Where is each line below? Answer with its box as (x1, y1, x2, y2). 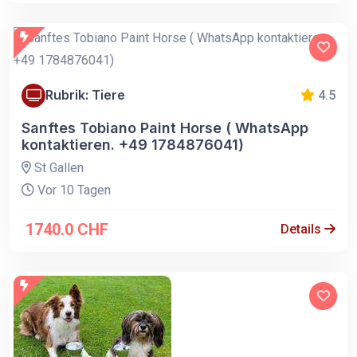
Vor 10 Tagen (34, 182, 111, 198)
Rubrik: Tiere (45, 87, 125, 104)
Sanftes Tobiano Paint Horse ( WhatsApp (22, 119, 308, 136)
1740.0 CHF (25, 219, 108, 239)
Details (280, 221, 324, 237)
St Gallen (31, 159, 84, 175)
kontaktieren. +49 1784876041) (22, 135, 244, 153)
